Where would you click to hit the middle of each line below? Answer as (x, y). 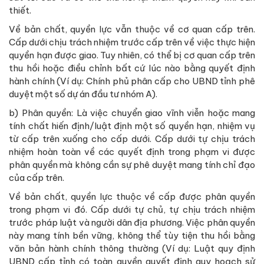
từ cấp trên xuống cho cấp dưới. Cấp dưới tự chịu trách (132, 139)
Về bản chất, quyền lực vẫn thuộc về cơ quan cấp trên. (132, 29)
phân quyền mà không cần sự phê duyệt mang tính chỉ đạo (132, 165)
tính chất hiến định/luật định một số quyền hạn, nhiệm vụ (132, 126)
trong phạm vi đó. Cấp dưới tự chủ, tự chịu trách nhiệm (132, 210)
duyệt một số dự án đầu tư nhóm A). (83, 94)
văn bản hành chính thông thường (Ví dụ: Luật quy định (132, 249)
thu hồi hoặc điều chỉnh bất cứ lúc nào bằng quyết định (132, 68)
